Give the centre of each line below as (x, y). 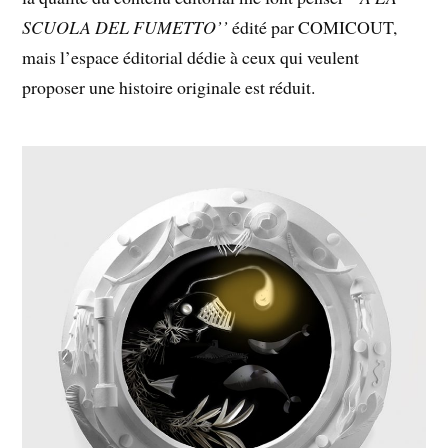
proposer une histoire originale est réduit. (169, 86)
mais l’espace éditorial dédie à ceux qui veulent (191, 56)
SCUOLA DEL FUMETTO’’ (125, 26)
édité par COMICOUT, (313, 26)
